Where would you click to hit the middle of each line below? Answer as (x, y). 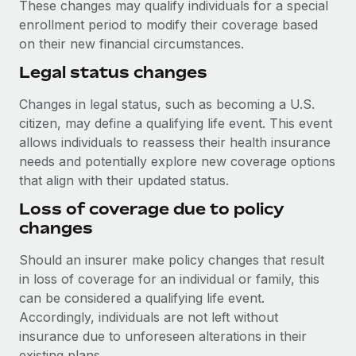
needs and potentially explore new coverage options (177, 161)
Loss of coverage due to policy (152, 209)
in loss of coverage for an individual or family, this (169, 279)
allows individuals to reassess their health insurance (175, 142)
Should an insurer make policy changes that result (172, 260)
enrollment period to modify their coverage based (168, 25)
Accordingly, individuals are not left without (149, 317)
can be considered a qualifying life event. (142, 298)
